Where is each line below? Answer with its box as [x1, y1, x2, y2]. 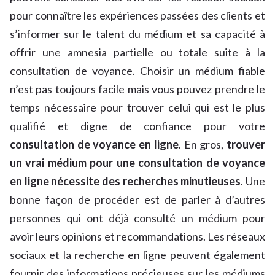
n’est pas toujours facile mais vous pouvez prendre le [10, 82, 265, 96]
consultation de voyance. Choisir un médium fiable [10, 64, 265, 78]
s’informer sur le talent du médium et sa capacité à [10, 27, 265, 41]
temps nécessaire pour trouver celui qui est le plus [10, 101, 265, 115]
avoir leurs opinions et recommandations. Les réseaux [10, 230, 265, 244]
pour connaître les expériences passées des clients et [10, 9, 265, 23]
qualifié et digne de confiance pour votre [10, 119, 265, 133]
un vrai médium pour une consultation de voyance [10, 156, 265, 170]
